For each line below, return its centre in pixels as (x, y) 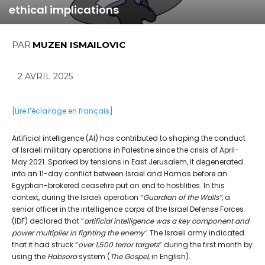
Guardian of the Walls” (182, 198)
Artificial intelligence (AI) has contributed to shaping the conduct (129, 138)
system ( (94, 257)
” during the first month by (206, 245)
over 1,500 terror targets (119, 245)
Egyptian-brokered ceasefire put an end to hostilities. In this (118, 186)
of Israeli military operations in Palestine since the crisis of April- (125, 150)
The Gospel (129, 257)
